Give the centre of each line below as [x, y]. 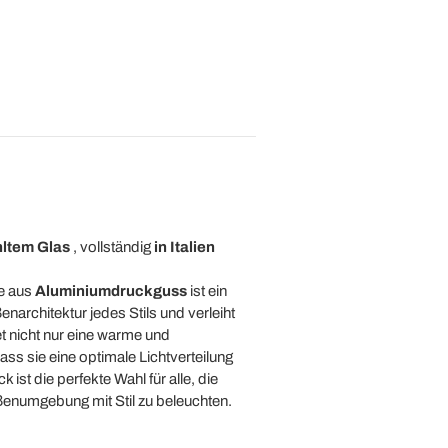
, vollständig [111, 247]
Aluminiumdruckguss [110, 291]
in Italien [184, 247]
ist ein [206, 291]
